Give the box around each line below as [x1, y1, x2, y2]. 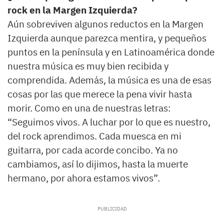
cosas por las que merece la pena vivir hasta [7, 88, 192, 100]
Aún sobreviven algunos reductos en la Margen [7, 18, 203, 30]
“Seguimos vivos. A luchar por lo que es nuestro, [7, 116, 210, 128]
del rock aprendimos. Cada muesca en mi [7, 130, 181, 142]
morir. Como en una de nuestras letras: [7, 102, 171, 114]
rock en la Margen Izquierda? [7, 4, 137, 16]
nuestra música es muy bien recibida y [7, 60, 168, 72]
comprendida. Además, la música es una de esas [7, 74, 211, 86]
